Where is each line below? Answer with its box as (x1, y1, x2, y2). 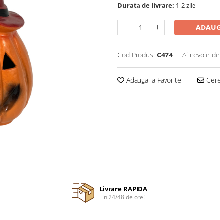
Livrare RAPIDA (99, 184, 148, 193)
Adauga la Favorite (124, 75, 181, 84)
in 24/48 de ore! (102, 193, 145, 201)
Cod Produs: (117, 50, 155, 59)
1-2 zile (174, 1, 195, 10)
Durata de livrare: (117, 1, 174, 10)
